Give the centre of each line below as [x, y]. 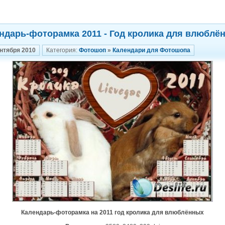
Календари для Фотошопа [151, 50]
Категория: [63, 50]
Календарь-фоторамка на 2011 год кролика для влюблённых [113, 212]
